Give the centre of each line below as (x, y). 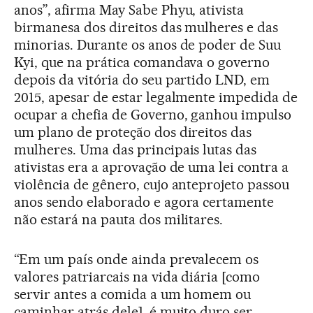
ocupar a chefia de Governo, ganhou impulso (153, 115)
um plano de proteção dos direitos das (133, 132)
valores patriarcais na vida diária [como (137, 277)
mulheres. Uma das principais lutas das (136, 150)
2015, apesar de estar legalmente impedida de (156, 97)
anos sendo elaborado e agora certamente (144, 202)
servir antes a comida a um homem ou (133, 294)
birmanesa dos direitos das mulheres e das (146, 28)
